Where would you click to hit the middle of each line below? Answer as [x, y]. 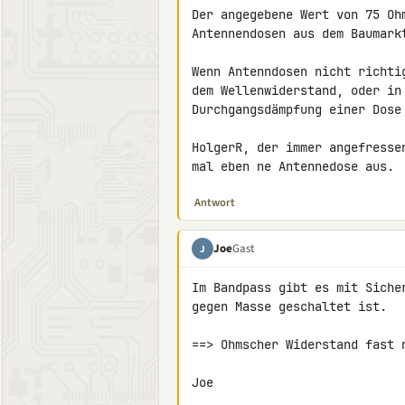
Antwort [215, 202]
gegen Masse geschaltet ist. [289, 306]
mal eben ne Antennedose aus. [293, 166]
